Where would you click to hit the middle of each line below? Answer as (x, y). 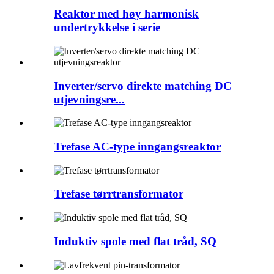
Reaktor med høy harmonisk (126, 14)
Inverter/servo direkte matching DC (143, 86)
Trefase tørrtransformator (119, 194)
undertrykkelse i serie (107, 28)
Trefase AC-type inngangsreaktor (137, 147)
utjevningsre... (89, 99)
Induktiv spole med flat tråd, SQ (135, 241)
